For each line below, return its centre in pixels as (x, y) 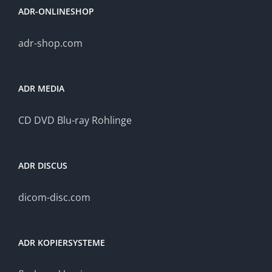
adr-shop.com (50, 43)
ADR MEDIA (41, 88)
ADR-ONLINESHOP (56, 11)
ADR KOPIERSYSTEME (62, 243)
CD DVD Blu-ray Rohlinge (75, 120)
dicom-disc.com (54, 197)
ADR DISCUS (43, 165)
